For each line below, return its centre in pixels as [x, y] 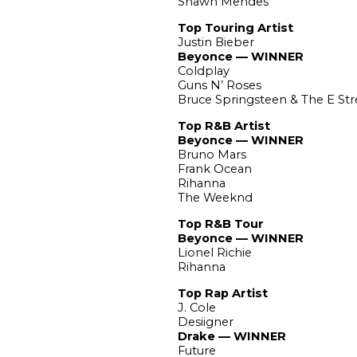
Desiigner [205, 322]
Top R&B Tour [220, 224]
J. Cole [196, 307]
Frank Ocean [214, 169]
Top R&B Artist [224, 126]
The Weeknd [215, 197]
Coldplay [203, 71]
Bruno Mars [212, 154]
